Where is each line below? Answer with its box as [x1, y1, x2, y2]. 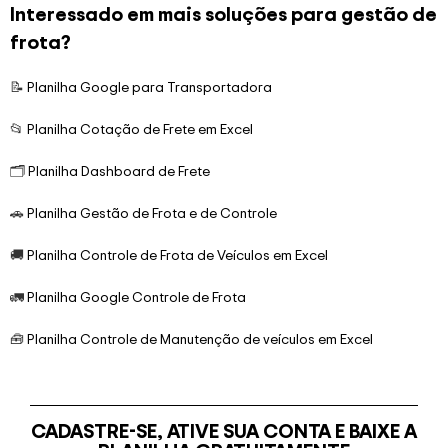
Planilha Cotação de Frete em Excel [27, 119, 253, 139]
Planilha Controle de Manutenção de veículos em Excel [27, 329, 373, 349]
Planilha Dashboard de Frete [28, 161, 210, 181]
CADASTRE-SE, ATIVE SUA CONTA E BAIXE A [31, 417, 417, 445]
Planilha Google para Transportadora [27, 77, 272, 97]
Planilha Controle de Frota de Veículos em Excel [27, 245, 328, 265]
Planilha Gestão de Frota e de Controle [27, 203, 277, 223]
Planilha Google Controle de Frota [27, 287, 246, 307]
